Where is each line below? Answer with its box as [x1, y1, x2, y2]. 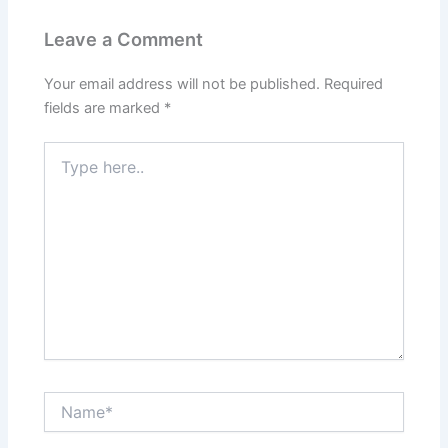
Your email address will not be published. [44, 74, 321, 93]
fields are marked [44, 98, 165, 117]
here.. [43, 161, 81, 179]
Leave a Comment [44, 27, 204, 50]
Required [324, 74, 384, 93]
